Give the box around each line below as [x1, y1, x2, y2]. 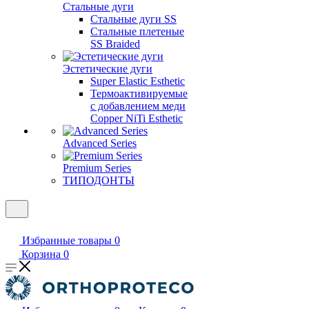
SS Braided [90, 38, 140, 50]
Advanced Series [63, 137, 137, 149]
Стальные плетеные [90, 26, 184, 37]
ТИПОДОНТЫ [63, 175, 134, 186]
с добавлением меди [90, 100, 186, 112]
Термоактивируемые [90, 88, 188, 99]
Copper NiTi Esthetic [90, 112, 183, 124]
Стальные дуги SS [90, 13, 177, 25]
